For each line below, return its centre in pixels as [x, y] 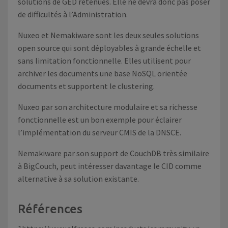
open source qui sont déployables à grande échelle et [109, 48]
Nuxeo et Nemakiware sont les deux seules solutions [108, 35]
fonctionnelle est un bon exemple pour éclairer [100, 120]
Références [50, 208]
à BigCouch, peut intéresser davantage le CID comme [110, 166]
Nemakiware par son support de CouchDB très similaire [113, 153]
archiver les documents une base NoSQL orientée [103, 73]
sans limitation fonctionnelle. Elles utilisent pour [104, 61]
